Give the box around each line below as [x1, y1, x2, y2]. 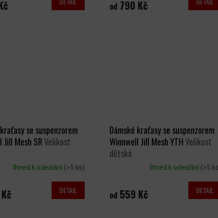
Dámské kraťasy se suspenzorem [109, 124, 215, 137]
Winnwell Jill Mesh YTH [109, 135, 185, 148]
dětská [109, 147, 132, 160]
